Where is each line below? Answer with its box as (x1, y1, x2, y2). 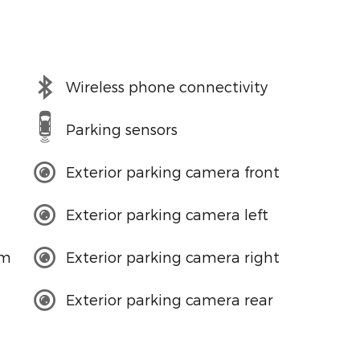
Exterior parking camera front (66, 163, 280, 181)
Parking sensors (66, 121, 178, 138)
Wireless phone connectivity (66, 78, 268, 96)
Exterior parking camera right (66, 248, 280, 266)
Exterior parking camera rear (66, 291, 273, 309)
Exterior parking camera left (66, 206, 268, 223)
